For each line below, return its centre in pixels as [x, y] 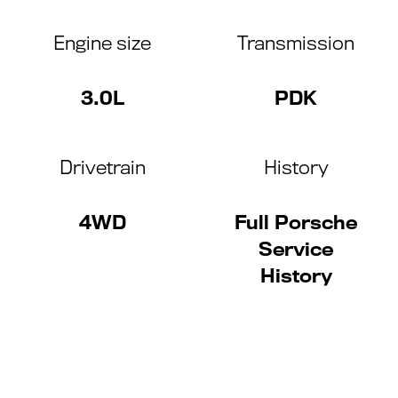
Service [296, 249]
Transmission [296, 43]
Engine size [102, 43]
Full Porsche [296, 223]
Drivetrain [102, 167]
